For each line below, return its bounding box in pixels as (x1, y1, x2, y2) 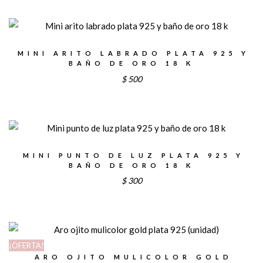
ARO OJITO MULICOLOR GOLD (35, 253, 232, 261)
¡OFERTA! (9, 241, 44, 251)
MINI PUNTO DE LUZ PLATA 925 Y (23, 151, 244, 159)
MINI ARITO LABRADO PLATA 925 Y (18, 49, 249, 58)
